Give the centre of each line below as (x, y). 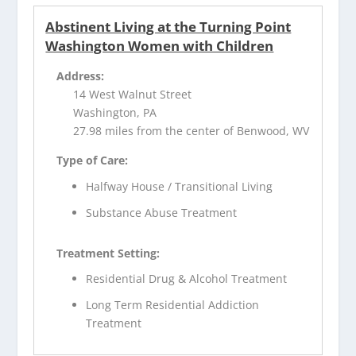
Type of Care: (93, 161)
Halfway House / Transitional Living (180, 186)
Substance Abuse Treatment (162, 212)
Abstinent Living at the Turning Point (168, 27)
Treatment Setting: (108, 253)
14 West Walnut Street (133, 95)
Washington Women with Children (160, 46)
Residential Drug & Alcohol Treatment (187, 279)
